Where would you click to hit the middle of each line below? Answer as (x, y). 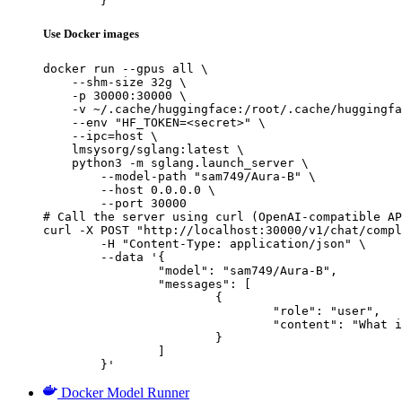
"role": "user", (158, 310)
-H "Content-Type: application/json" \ (72, 243)
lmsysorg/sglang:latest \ (144, 149)
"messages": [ (100, 284)
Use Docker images (91, 34)
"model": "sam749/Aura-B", (100, 270)
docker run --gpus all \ (126, 68)
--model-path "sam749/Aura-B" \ (179, 176)
